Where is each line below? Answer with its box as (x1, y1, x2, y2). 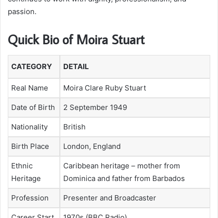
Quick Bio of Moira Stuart (8, 31, 145, 48)
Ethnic (11, 161, 33, 170)
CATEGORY (11, 61, 52, 71)
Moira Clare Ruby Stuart (63, 83, 146, 92)
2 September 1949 (63, 102, 127, 112)
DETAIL (63, 61, 89, 71)
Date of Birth (11, 102, 55, 112)
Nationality (11, 122, 48, 131)
